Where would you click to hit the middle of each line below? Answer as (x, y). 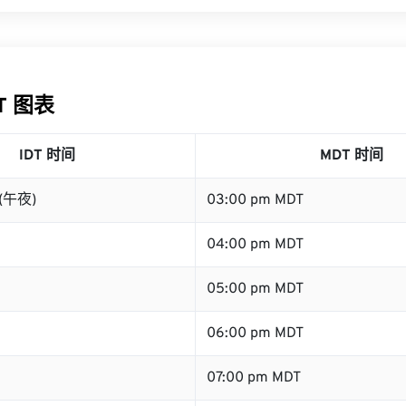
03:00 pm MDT (255, 200)
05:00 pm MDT (255, 289)
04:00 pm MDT (255, 245)
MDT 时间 (351, 156)
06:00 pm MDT (255, 333)
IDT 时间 (47, 156)
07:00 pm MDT (254, 378)
